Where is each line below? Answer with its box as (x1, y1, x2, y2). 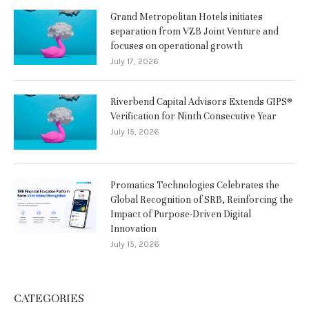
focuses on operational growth (110, 40, 243, 52)
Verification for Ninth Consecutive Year (110, 110, 277, 123)
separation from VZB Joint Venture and (110, 26, 279, 38)
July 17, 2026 (110, 57, 159, 67)
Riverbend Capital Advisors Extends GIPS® (110, 96, 292, 108)
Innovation (110, 223, 157, 235)
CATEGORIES (14, 291, 84, 306)
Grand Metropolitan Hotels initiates (110, 11, 263, 23)
